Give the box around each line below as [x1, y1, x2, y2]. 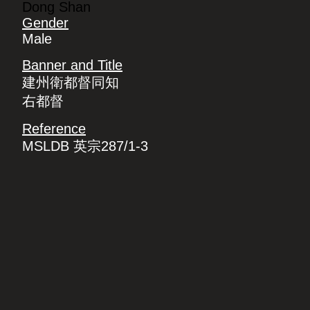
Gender [22, 15, 69, 30]
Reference [22, 121, 86, 136]
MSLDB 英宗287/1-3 [22, 138, 148, 154]
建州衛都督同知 [22, 75, 119, 90]
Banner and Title [22, 57, 122, 73]
